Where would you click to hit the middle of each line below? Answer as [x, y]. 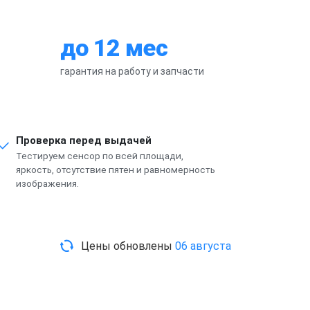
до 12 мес [114, 47]
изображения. [48, 183]
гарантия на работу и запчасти [132, 71]
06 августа [203, 246]
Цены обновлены [128, 246]
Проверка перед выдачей [84, 140]
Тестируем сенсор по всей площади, [100, 155]
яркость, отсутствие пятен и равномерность [116, 169]
